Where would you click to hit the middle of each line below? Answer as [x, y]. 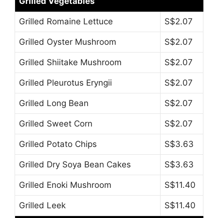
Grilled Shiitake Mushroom [70, 63]
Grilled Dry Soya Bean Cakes [75, 165]
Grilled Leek [42, 206]
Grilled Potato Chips [58, 144]
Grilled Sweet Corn [56, 124]
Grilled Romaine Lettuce [66, 22]
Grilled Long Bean [54, 103]
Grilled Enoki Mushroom [65, 185]
